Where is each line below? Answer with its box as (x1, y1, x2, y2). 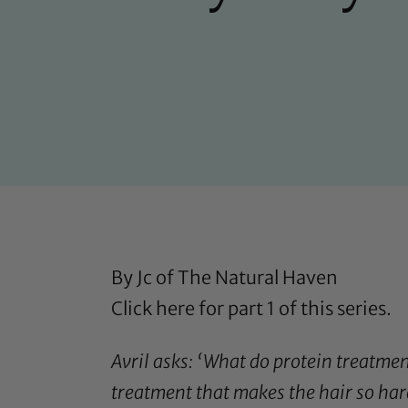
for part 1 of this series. (195, 297, 392, 321)
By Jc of (111, 266, 178, 290)
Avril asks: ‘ (111, 350, 203, 373)
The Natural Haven (178, 266, 338, 290)
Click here (111, 297, 195, 321)
